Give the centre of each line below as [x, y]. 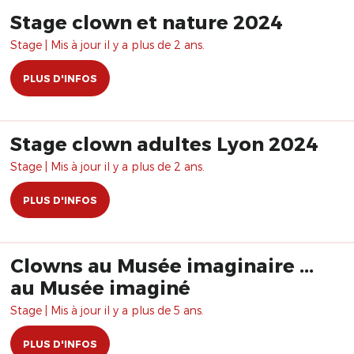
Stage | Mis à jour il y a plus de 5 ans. [107, 310]
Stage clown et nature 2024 [147, 22]
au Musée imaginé [100, 287]
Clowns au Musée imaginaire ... [162, 265]
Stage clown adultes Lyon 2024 [164, 143]
